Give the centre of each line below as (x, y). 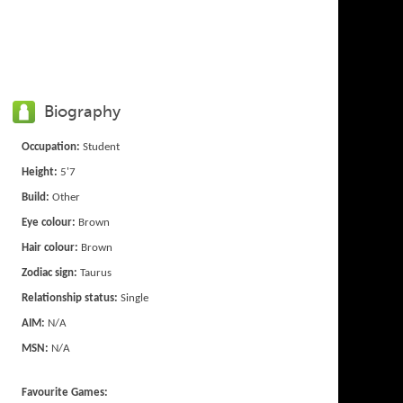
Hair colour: (50, 247)
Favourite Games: (65, 392)
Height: (40, 172)
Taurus (95, 273)
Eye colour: (49, 222)
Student (100, 147)
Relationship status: (70, 298)
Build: (36, 197)
